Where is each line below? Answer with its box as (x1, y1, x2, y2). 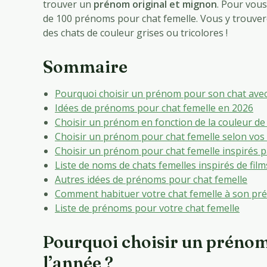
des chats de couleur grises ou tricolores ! (43, 26, 228, 40)
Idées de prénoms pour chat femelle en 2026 (55, 101, 253, 115)
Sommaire (43, 57, 128, 77)
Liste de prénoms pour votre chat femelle (55, 201, 240, 215)
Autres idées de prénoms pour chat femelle (55, 173, 247, 187)
